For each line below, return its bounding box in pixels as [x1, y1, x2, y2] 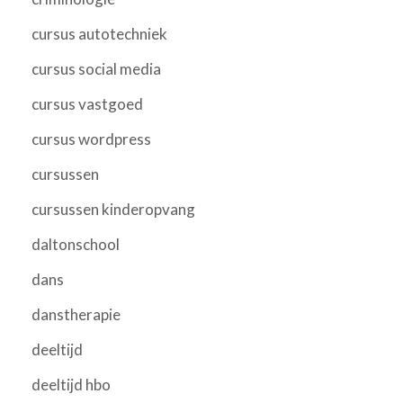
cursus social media [31, 59, 161, 79]
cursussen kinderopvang [31, 200, 195, 219]
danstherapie [31, 305, 121, 325]
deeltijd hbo [31, 375, 111, 395]
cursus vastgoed [31, 94, 143, 114]
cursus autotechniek [31, 24, 167, 44]
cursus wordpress [31, 130, 151, 149]
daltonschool [31, 235, 120, 255]
